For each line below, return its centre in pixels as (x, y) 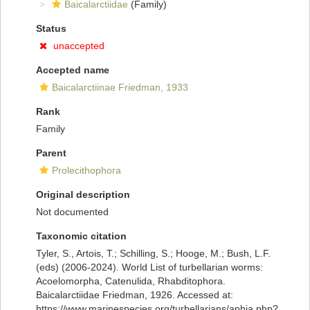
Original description (83, 195)
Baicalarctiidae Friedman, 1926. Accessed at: (135, 295)
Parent (51, 153)
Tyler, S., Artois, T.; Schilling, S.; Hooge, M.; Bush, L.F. (153, 254)
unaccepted (79, 46)
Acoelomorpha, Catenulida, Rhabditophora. (131, 281)
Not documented (72, 212)
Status (51, 29)
